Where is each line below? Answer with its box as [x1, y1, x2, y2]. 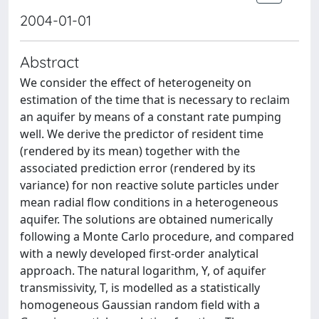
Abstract [20, 52, 79, 71]
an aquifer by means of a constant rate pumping [20, 109, 281, 125]
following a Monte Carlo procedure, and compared [20, 229, 294, 244]
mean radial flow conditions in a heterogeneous [20, 194, 278, 210]
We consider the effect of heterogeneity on [20, 75, 251, 90]
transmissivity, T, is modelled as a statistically [20, 280, 260, 296]
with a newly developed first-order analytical [20, 246, 258, 261]
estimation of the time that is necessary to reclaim [20, 92, 290, 108]
